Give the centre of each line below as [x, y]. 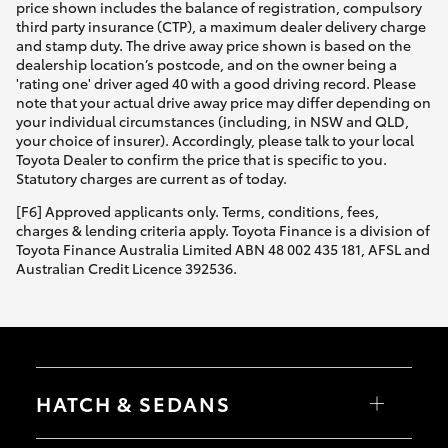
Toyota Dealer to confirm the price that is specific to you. [201, 159]
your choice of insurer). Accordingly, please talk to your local [215, 140]
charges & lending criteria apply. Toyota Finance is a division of [223, 230]
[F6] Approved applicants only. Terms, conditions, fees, [197, 211]
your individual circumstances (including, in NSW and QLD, [212, 121]
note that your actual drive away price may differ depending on [223, 102]
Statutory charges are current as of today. [151, 178]
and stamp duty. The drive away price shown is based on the [213, 45]
